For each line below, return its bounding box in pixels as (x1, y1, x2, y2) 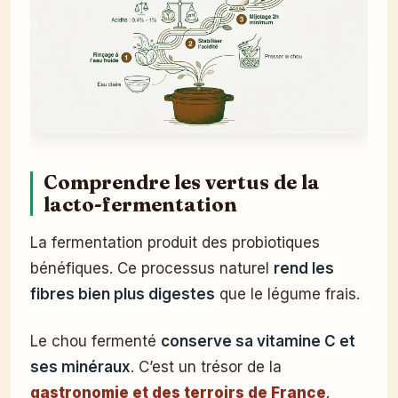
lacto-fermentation (44, 192, 237, 217)
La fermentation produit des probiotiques (30, 233, 320, 251)
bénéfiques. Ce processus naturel (30, 259, 274, 277)
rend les (274, 259, 334, 277)
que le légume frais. (215, 284, 360, 303)
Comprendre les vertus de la (44, 170, 320, 195)
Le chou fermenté (30, 331, 161, 350)
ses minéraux (30, 357, 131, 376)
